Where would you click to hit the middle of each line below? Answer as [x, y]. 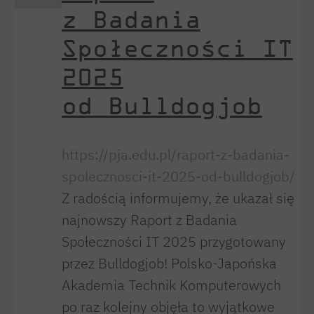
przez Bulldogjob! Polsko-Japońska [169, 263]
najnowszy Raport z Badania [149, 219]
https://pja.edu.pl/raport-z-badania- [175, 154]
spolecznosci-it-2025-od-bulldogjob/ [178, 176]
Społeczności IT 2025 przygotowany [173, 241]
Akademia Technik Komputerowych [171, 285]
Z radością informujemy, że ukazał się [178, 198]
